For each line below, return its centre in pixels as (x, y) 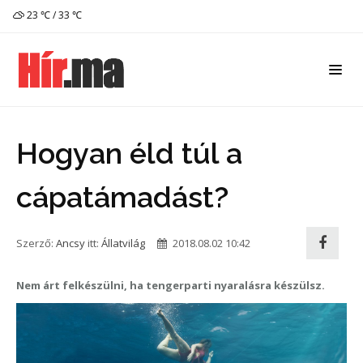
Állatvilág (123, 243)
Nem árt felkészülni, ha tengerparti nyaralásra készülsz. (171, 285)
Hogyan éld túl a (129, 153)
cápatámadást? (122, 197)
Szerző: (36, 243)
